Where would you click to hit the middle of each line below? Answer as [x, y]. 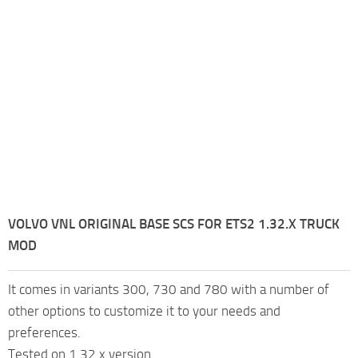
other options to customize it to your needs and [144, 310]
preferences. [44, 332]
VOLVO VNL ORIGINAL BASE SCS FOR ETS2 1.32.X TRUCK [174, 223]
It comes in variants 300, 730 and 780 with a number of [169, 289]
